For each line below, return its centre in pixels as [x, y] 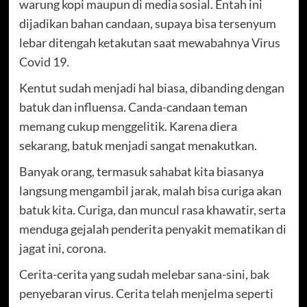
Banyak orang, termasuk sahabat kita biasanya [141, 171]
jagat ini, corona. [62, 248]
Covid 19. [44, 61]
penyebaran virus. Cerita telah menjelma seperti [146, 293]
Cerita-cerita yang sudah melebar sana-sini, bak [144, 274]
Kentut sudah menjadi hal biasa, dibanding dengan [151, 87]
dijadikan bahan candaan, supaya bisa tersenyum [147, 23]
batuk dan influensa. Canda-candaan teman [133, 107]
